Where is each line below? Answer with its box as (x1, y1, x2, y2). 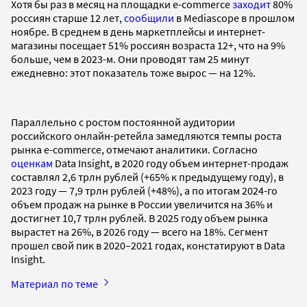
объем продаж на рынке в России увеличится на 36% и (11, 197, 273, 211)
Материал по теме (11, 276, 100, 291)
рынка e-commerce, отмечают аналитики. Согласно (11, 142, 258, 156)
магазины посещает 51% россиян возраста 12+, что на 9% (11, 38, 285, 52)
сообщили (124, 10, 174, 25)
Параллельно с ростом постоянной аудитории (11, 114, 235, 129)
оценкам (11, 156, 53, 170)
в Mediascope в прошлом (174, 10, 295, 25)
